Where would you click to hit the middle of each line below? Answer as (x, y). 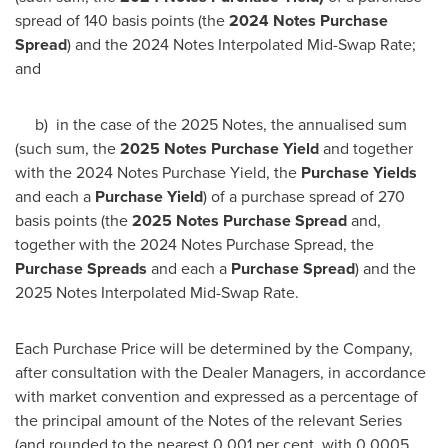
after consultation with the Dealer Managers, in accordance (220, 372)
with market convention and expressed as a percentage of (216, 396)
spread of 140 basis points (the (122, 20)
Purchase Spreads (81, 268)
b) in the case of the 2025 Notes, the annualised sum (211, 124)
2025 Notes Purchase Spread (239, 220)
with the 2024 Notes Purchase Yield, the (158, 172)
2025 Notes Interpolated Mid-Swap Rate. (157, 292)
